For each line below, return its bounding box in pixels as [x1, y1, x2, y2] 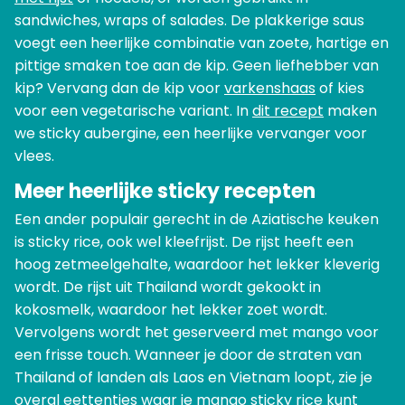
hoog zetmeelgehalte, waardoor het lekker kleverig [14, 254, 380, 276]
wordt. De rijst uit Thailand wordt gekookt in [14, 277, 321, 298]
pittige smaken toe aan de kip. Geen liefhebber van [14, 55, 379, 77]
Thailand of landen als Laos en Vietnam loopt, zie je [14, 367, 372, 389]
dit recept [252, 100, 324, 122]
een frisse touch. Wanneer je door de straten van [14, 344, 362, 366]
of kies [316, 78, 364, 99]
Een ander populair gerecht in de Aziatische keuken [14, 209, 379, 231]
